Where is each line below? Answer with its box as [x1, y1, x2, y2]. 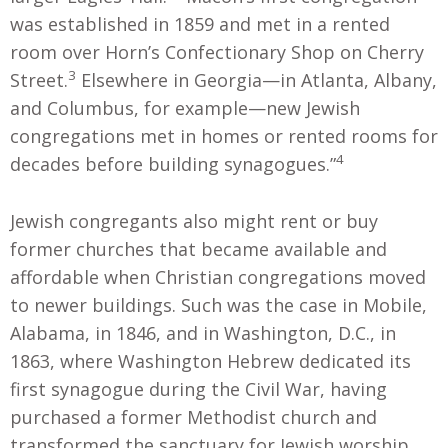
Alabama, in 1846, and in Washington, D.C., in [10, 320, 396, 345]
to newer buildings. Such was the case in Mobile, [10, 292, 427, 317]
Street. [10, 68, 68, 93]
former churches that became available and [10, 236, 387, 261]
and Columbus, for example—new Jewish [10, 96, 360, 121]
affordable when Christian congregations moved [10, 264, 426, 289]
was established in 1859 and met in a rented [10, 12, 390, 37]
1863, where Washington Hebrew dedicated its [10, 348, 411, 373]
